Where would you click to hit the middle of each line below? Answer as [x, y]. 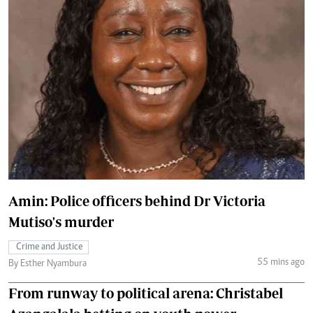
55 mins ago [281, 263]
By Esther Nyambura [48, 264]
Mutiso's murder [61, 221]
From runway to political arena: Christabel [146, 293]
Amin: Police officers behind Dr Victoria [137, 201]
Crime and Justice [49, 247]
